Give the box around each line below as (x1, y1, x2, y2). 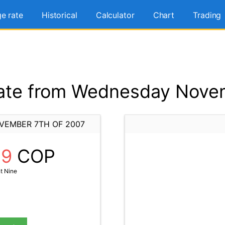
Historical (41, 10, 77, 20)
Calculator (95, 10, 135, 20)
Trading (193, 10, 221, 20)
